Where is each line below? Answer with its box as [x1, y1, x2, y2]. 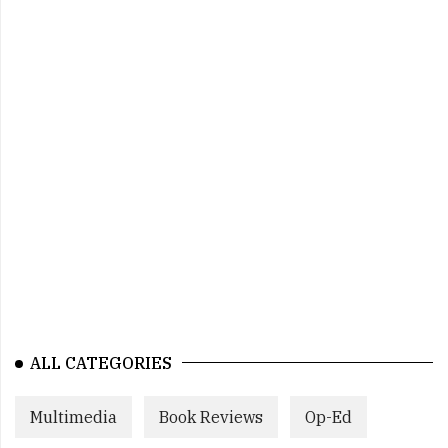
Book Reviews [159, 407, 263, 427]
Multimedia [30, 407, 117, 427]
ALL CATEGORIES [30, 353, 172, 373]
